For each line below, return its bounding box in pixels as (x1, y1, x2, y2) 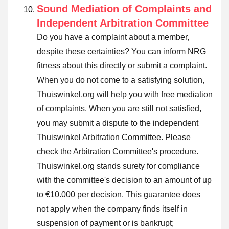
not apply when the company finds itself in (37, 204, 188, 214)
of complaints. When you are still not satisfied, (37, 104, 201, 113)
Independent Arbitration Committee (37, 17, 209, 29)
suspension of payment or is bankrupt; (37, 219, 174, 228)
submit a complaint (137, 61, 205, 71)
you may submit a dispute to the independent (37, 119, 198, 128)
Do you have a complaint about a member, (37, 33, 189, 42)
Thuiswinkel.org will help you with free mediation (37, 90, 213, 99)
